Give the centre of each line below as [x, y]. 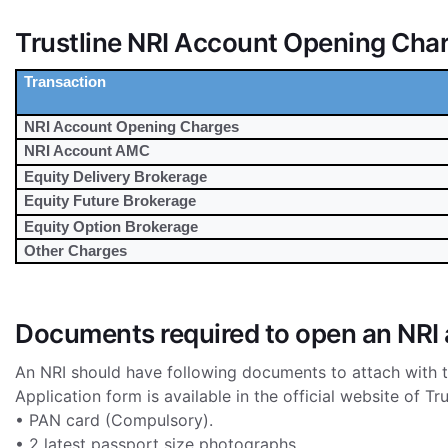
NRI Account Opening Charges [132, 126]
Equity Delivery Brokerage [116, 176]
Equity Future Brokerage [110, 200]
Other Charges [76, 250]
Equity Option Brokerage [111, 226]
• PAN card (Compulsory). [114, 420]
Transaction [65, 81]
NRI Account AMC [87, 150]
